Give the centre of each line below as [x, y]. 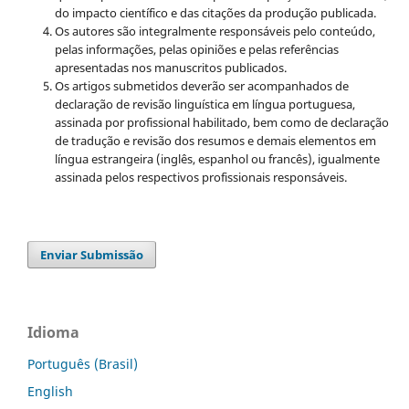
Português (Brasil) [83, 363]
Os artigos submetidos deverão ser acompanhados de [201, 85]
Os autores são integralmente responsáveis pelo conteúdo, [215, 31]
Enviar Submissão [92, 254]
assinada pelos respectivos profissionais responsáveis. [200, 177]
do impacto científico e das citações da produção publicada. [215, 12]
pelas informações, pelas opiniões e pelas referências [196, 49]
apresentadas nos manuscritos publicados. [170, 67]
